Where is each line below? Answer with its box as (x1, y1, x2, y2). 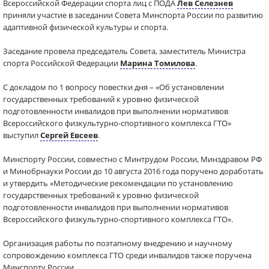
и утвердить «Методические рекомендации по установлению (3, 178, 233, 189)
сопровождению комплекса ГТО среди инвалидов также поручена (3, 250, 252, 261)
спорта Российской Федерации (3, 58, 120, 68)
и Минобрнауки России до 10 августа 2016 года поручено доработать (3, 166, 264, 177)
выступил (3, 130, 40, 141)
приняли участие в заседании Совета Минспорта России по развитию (3, 10, 263, 20)
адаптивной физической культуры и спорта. (3, 22, 168, 32)
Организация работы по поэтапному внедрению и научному (3, 238, 232, 249)
